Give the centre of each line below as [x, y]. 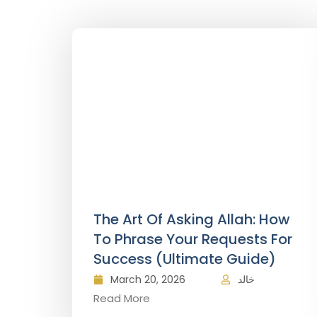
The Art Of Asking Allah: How [192, 219]
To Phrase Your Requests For [193, 239]
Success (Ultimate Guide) [185, 259]
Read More [122, 298]
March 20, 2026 [148, 279]
